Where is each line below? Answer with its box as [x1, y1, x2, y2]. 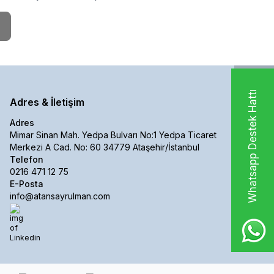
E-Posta [10, 178, 43, 189]
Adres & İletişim [10, 95, 84, 108]
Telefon [10, 154, 43, 165]
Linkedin [20, 223, 54, 234]
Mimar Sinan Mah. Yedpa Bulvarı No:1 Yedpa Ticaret [10, 129, 217, 140]
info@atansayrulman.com [10, 190, 110, 201]
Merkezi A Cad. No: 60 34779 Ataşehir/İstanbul [10, 141, 199, 152]
